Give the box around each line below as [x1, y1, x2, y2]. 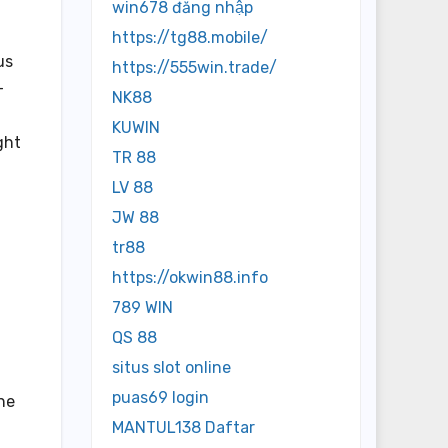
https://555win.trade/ [112, 58, 277, 78]
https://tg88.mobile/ [112, 28, 268, 48]
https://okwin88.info [112, 268, 268, 288]
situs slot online [112, 358, 231, 378]
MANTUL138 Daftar [112, 418, 255, 438]
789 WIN [112, 298, 173, 318]
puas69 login [112, 388, 209, 408]
